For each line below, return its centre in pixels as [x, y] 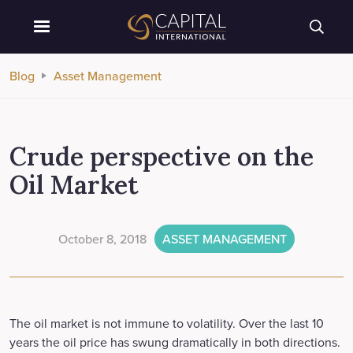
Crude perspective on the [162, 156]
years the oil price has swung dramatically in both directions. [175, 342]
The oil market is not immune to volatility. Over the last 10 [167, 323]
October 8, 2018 [102, 239]
